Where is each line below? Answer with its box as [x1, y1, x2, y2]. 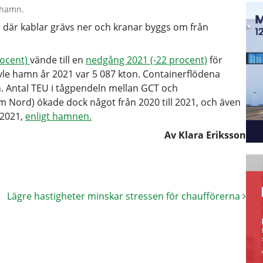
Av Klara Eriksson [164, 129, 246, 141]
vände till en [30, 53, 86, 66]
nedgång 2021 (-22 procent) [86, 53, 207, 66]
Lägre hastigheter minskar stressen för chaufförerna [7, 190, 242, 203]
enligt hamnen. [25, 110, 92, 123]
